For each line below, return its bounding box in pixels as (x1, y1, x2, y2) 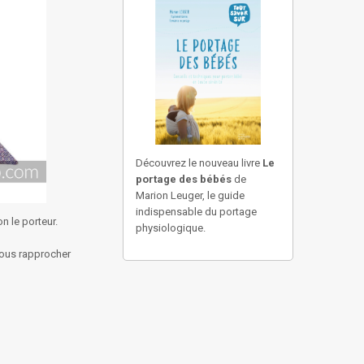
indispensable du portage (136, 206, 257, 218)
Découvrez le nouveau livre (136, 157, 262, 169)
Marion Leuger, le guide (136, 189, 245, 201)
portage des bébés (136, 173, 232, 185)
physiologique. (136, 222, 206, 234)
